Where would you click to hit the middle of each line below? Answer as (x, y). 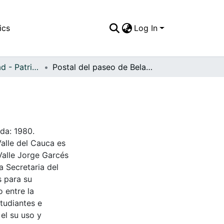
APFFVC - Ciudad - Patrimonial (35, 67)
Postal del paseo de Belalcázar (149, 67)
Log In (146, 28)
